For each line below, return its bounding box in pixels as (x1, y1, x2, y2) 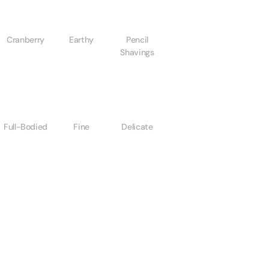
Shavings (120, 46, 154, 58)
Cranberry (7, 34, 44, 45)
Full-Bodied (3, 121, 48, 132)
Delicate (121, 121, 153, 132)
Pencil (126, 34, 148, 45)
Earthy (69, 34, 94, 45)
